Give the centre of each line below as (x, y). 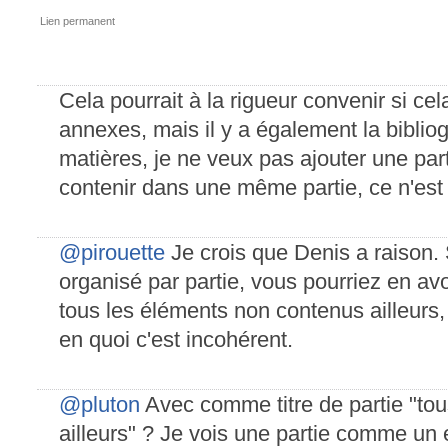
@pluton (99, 404)
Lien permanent (77, 21)
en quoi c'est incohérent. (176, 339)
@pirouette (112, 252)
